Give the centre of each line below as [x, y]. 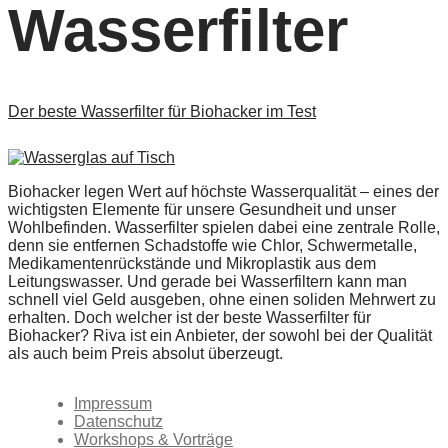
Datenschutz [118, 421]
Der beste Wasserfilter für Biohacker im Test [162, 111]
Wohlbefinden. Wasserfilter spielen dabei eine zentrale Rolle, [224, 227]
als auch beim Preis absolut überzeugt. [145, 353]
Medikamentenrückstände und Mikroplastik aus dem [192, 263]
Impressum [112, 403]
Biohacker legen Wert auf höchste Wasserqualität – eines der [223, 191]
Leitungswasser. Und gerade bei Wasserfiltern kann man [207, 281]
